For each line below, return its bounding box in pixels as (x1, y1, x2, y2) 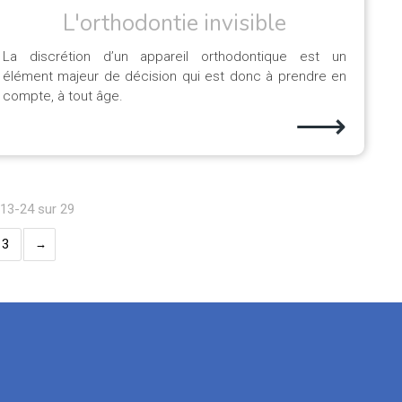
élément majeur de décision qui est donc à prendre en (3, 68, 346, 84)
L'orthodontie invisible (63, 8, 286, 39)
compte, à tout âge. (3, 88, 123, 104)
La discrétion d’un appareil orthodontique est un (3, 48, 346, 65)
